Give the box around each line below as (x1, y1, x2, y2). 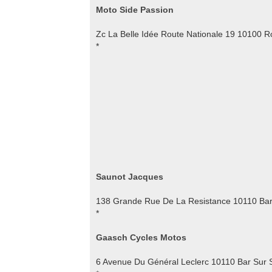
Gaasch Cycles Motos (96, 233, 186, 242)
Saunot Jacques (96, 172, 163, 182)
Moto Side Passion (96, 5, 174, 15)
